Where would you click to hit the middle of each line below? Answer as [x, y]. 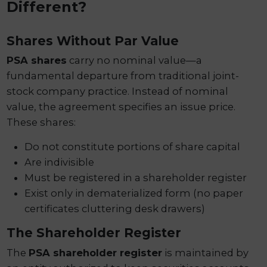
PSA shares [37, 60]
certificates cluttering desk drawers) [115, 209]
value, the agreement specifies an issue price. [121, 107]
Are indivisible [60, 162]
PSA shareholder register [96, 252]
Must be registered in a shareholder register [136, 178]
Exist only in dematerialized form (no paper [134, 193]
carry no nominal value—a [135, 60]
